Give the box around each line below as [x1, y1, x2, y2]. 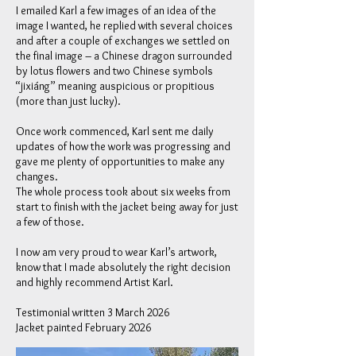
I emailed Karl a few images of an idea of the [16, 3, 216, 17]
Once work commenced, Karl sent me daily [16, 124, 214, 138]
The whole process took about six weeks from [16, 184, 230, 199]
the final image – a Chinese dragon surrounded [16, 48, 232, 63]
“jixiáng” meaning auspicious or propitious [16, 79, 215, 93]
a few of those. [16, 215, 84, 229]
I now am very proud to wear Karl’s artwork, [16, 245, 217, 259]
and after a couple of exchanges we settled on [16, 33, 230, 48]
